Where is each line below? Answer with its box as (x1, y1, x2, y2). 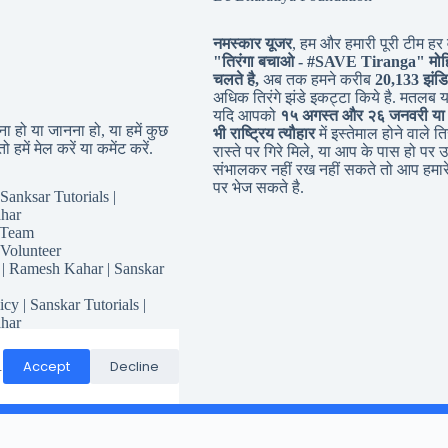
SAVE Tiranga (314, 53, 416, 71)
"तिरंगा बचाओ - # (212, 53, 315, 71)
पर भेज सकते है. (212, 179, 304, 197)
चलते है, (212, 71, 259, 89)
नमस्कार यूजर (212, 35, 292, 53)
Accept (23, 356, 70, 376)
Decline (110, 356, 159, 376)
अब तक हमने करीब (258, 71, 375, 89)
